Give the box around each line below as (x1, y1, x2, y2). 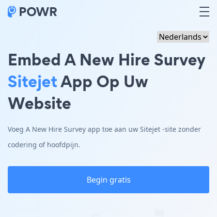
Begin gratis (86, 174, 131, 185)
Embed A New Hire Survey (8, 48, 205, 71)
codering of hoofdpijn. (8, 140, 80, 149)
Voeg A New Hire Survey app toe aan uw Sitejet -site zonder (8, 124, 201, 134)
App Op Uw (57, 70, 148, 93)
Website (8, 92, 71, 114)
